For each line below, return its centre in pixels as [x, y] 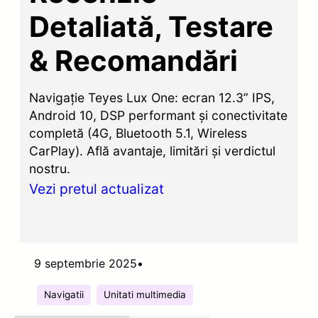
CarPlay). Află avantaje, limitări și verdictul [153, 150]
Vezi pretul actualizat [97, 188]
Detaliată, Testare [152, 26]
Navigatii [64, 294]
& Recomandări [134, 60]
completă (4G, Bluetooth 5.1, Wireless [138, 133]
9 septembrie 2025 [86, 263]
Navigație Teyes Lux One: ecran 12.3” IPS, [152, 97]
